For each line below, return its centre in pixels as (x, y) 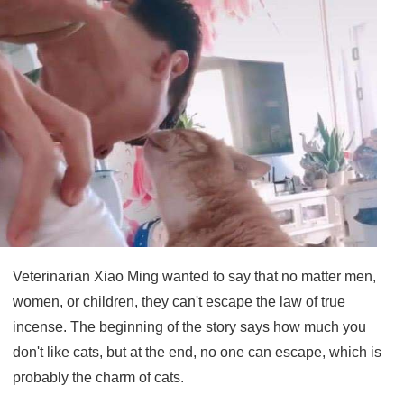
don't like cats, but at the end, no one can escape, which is (197, 352)
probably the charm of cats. (98, 377)
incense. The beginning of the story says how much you (189, 326)
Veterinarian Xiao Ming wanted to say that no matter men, (194, 276)
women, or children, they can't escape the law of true (179, 301)
